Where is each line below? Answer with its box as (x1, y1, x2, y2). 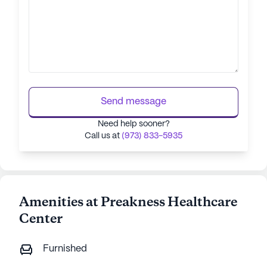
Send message (101, 97, 166, 106)
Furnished (43, 244, 87, 253)
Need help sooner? (97, 120, 170, 128)
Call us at (85, 132, 122, 140)
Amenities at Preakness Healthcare (19, 194, 237, 212)
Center (19, 210, 63, 228)
